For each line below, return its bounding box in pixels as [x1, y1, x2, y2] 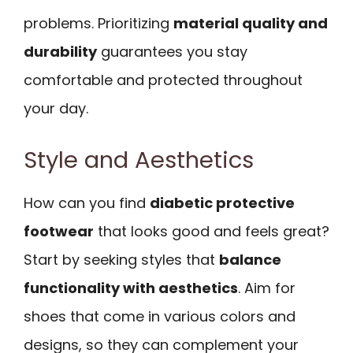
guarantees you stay [97, 41, 247, 61]
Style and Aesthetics [24, 144, 254, 176]
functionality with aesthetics [24, 278, 238, 299]
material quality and [173, 13, 328, 33]
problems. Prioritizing [24, 13, 173, 33]
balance [219, 250, 281, 270]
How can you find [24, 193, 150, 214]
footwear [24, 221, 94, 242]
